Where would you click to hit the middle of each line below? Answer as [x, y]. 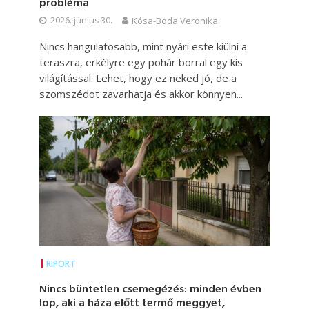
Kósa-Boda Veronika [175, 21]
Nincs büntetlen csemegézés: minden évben [150, 290]
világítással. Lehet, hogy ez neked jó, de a [138, 78]
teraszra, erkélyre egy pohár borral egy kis [141, 62]
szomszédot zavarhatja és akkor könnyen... [141, 94]
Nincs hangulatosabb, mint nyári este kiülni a [143, 47]
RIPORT [61, 264]
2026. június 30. [81, 21]
